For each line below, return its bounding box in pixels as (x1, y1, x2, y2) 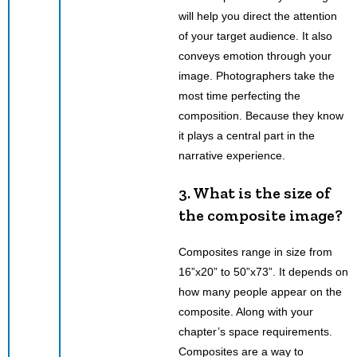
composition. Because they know (178, 108, 343, 122)
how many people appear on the (178, 284, 342, 298)
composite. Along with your (178, 304, 313, 318)
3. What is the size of (178, 182, 331, 202)
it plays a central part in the (178, 128, 315, 142)
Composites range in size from (178, 245, 332, 258)
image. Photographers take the (178, 69, 335, 82)
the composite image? (178, 205, 346, 225)
